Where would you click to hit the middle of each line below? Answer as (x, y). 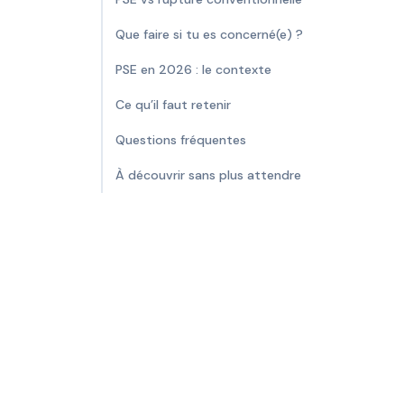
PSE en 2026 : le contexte (193, 69)
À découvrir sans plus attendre (208, 175)
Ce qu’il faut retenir (173, 105)
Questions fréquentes (181, 140)
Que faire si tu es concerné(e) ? (209, 34)
